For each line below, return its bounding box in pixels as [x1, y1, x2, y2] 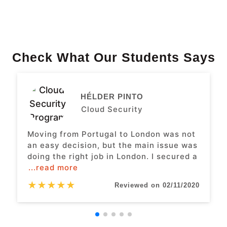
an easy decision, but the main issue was [27, 140, 198, 150]
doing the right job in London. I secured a [27, 152, 198, 162]
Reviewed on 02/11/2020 [115, 181, 200, 190]
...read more [28, 163, 78, 173]
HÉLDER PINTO [80, 92, 143, 101]
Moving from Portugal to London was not [27, 129, 196, 139]
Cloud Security [81, 104, 143, 114]
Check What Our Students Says [12, 50, 215, 65]
